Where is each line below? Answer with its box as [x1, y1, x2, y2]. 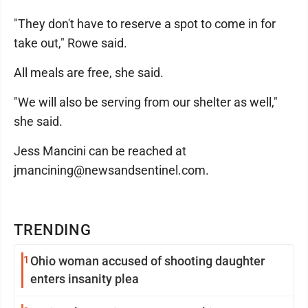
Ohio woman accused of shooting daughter [30, 254, 265, 268]
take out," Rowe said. [14, 36, 127, 50]
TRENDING [14, 221, 92, 239]
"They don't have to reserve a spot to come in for [14, 16, 276, 31]
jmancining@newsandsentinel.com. [14, 163, 209, 177]
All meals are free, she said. [14, 65, 164, 80]
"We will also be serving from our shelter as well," [14, 95, 278, 109]
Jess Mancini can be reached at [14, 144, 186, 158]
